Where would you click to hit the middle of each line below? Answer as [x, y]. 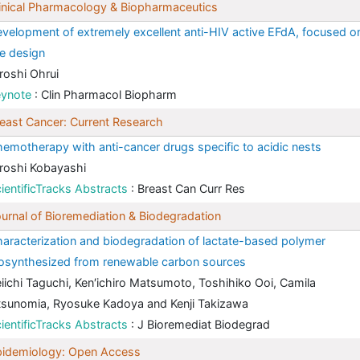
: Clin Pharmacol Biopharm [106, 95]
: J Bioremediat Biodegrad [200, 325]
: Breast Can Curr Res [188, 189]
